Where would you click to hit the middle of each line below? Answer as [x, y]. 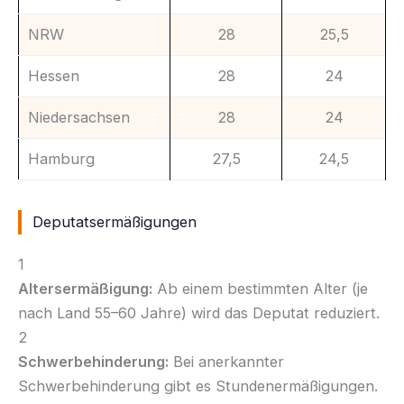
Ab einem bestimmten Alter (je [260, 288]
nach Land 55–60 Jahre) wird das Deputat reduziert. [199, 312]
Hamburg [61, 158]
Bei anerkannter [226, 361]
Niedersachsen [79, 117]
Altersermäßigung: [85, 288]
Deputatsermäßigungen [115, 221]
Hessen [54, 75]
